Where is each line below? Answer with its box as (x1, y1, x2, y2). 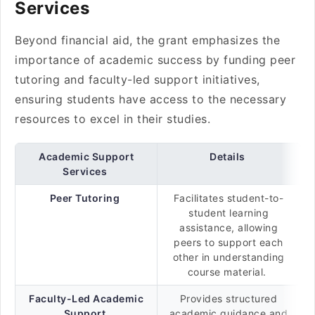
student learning (188, 207, 269, 219)
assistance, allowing (179, 221, 278, 233)
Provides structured (179, 292, 278, 304)
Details (210, 150, 245, 162)
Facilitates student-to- (173, 192, 284, 204)
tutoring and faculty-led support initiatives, (15, 72, 260, 86)
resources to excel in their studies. (15, 112, 222, 126)
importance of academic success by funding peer (15, 53, 295, 67)
